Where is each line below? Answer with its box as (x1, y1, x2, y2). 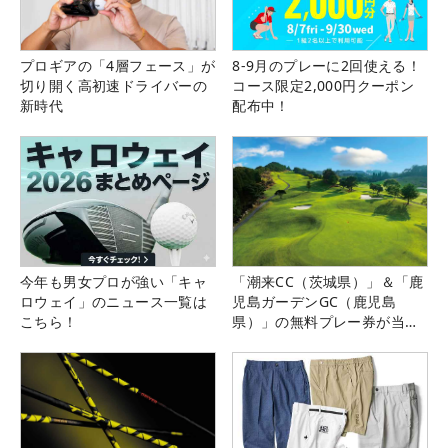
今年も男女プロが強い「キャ (20, 272, 208, 292)
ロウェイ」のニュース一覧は (20, 292, 208, 312)
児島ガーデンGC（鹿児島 (232, 292, 396, 312)
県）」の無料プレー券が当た (232, 312, 420, 332)
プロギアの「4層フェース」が (20, 56, 216, 76)
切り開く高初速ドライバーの (20, 76, 208, 96)
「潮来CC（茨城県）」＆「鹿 (232, 272, 424, 292)
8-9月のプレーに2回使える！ (232, 56, 422, 76)
